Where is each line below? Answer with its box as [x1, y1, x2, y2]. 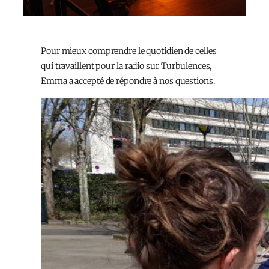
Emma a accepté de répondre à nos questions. [41, 76, 215, 87]
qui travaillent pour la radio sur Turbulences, [41, 61, 212, 72]
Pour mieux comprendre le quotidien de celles [41, 46, 217, 57]
